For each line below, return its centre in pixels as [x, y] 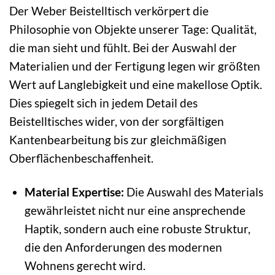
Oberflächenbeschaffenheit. [81, 158]
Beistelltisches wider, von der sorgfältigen [117, 122]
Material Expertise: [74, 192]
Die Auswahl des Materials [193, 192]
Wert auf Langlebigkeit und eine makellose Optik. [136, 85]
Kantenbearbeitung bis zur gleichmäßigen [118, 140]
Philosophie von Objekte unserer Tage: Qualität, [133, 29]
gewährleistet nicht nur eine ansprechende [135, 211]
